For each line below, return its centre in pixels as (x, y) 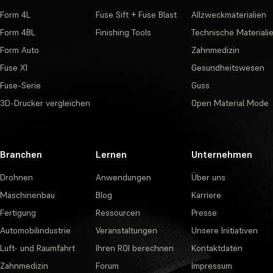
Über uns (208, 177)
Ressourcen (118, 212)
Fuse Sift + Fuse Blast (136, 14)
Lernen (111, 154)
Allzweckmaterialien (229, 14)
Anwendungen (123, 177)
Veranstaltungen (126, 230)
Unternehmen (222, 154)
